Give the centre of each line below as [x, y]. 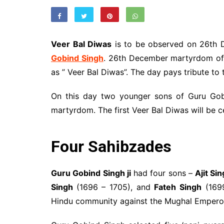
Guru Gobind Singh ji [91, 173]
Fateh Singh [178, 187]
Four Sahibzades [111, 146]
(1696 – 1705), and [115, 187]
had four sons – [163, 173]
